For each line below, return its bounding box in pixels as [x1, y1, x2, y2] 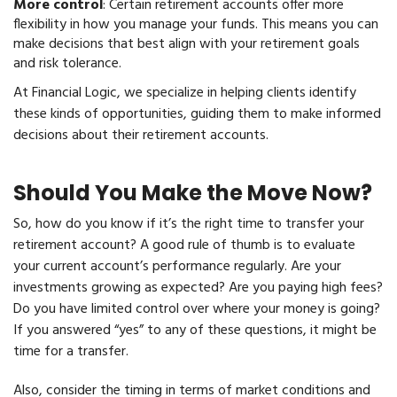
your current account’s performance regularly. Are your [13, 255, 341, 278]
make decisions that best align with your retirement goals [13, 33, 360, 56]
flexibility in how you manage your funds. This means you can [13, 13, 378, 36]
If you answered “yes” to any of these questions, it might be [13, 319, 377, 342]
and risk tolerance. [13, 52, 121, 75]
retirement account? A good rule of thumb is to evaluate [13, 234, 355, 257]
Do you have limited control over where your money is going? [13, 298, 380, 321]
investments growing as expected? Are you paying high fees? [13, 276, 383, 300]
